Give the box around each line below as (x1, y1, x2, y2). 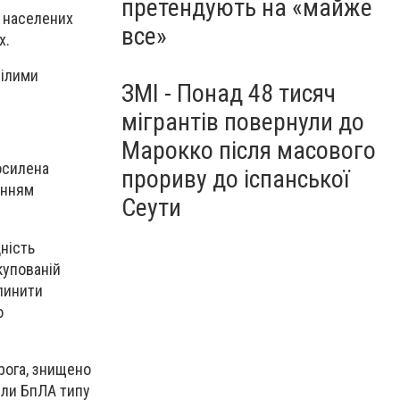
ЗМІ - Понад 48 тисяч (121, 79, 336, 108)
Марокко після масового (121, 136, 376, 165)
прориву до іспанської (121, 164, 349, 194)
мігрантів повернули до (121, 107, 364, 137)
